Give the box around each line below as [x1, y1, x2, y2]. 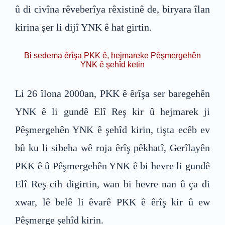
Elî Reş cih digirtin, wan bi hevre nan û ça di [15, 178, 210, 189]
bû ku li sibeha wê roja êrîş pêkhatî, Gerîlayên [15, 142, 210, 153]
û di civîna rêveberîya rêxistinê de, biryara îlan [15, 3, 210, 15]
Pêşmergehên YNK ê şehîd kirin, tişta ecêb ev [15, 124, 210, 135]
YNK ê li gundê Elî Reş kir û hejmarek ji [15, 105, 210, 117]
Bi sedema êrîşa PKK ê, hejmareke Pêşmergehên [24, 51, 201, 60]
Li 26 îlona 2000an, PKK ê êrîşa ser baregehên [15, 87, 210, 99]
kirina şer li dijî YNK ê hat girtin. [15, 21, 152, 33]
